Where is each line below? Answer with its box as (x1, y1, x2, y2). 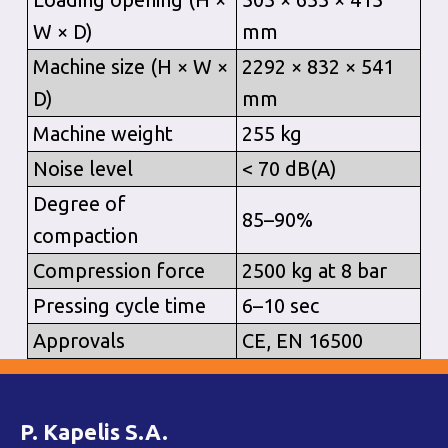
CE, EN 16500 (241, 329, 363, 352)
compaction (32, 224, 138, 247)
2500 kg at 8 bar (241, 259, 387, 282)
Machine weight (32, 122, 173, 145)
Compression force (32, 259, 205, 282)
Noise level (32, 157, 133, 180)
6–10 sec (241, 294, 319, 317)
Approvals (32, 329, 125, 352)
